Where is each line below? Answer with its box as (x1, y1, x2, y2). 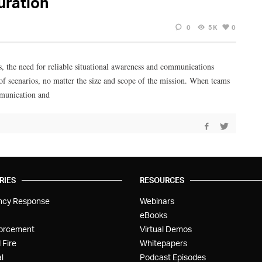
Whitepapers (140, 237, 187, 248)
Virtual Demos (140, 223, 192, 234)
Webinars (140, 195, 174, 206)
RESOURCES (140, 175, 184, 185)
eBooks (140, 209, 167, 220)
